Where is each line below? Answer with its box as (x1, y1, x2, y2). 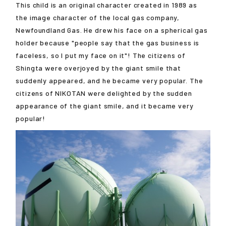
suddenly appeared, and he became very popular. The (16, 76, 203, 85)
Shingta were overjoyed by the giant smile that (16, 63, 181, 72)
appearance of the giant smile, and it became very (16, 101, 194, 110)
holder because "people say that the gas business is (16, 38, 200, 47)
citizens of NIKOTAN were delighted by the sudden (16, 88, 192, 97)
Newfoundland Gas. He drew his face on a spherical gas (16, 25, 208, 34)
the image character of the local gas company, (16, 13, 180, 22)
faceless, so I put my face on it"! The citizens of (16, 50, 186, 60)
